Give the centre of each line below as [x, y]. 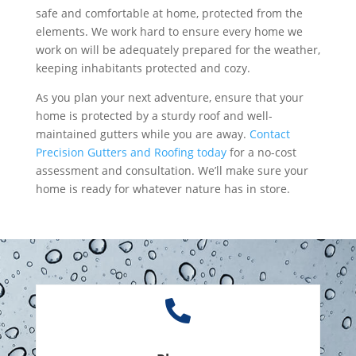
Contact [269, 134]
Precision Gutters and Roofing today [131, 152]
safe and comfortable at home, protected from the [169, 13]
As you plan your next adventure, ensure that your [169, 97]
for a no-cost [261, 152]
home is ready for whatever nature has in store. [163, 189]
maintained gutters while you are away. [142, 134]
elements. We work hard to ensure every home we [169, 31]
